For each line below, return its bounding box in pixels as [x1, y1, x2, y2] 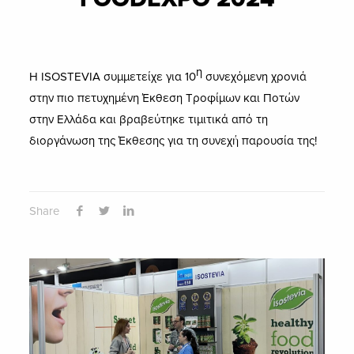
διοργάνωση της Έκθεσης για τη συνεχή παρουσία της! [29, 134, 318, 148]
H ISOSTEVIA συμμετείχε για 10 [29, 70, 197, 84]
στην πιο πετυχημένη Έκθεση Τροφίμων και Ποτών [29, 91, 300, 105]
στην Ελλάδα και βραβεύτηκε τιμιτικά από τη [29, 112, 269, 126]
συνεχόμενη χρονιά [202, 70, 307, 84]
